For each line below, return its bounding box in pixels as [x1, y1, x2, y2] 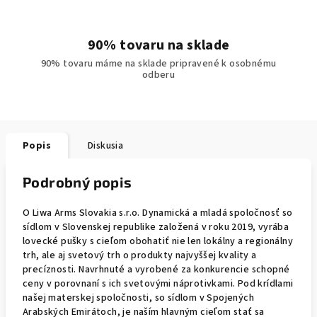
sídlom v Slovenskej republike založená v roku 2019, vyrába [23, 220, 289, 234]
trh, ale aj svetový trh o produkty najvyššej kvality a [23, 248, 257, 263]
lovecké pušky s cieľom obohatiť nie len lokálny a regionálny [23, 234, 293, 248]
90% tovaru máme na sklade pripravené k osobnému [40, 57, 277, 71]
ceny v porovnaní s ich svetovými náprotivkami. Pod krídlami [23, 277, 294, 291]
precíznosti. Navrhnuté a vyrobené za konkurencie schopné [23, 263, 290, 277]
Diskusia [88, 139, 124, 153]
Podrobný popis [23, 173, 132, 190]
